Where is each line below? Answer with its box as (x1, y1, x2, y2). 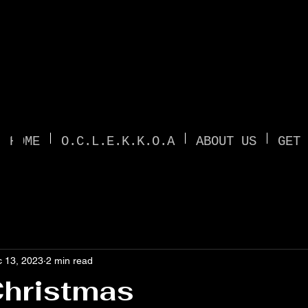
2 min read (46, 254, 93, 266)
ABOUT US (196, 134, 256, 149)
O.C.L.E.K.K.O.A (61, 134, 175, 149)
